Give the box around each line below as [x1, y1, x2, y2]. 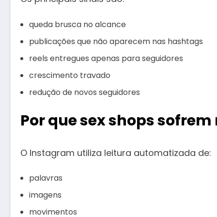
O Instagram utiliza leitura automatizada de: [20, 146, 211, 159]
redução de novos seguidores [29, 86, 140, 98]
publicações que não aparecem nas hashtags [29, 35, 203, 47]
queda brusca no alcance [29, 18, 126, 30]
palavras [29, 172, 62, 184]
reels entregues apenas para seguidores [29, 52, 183, 64]
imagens [29, 189, 62, 201]
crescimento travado [29, 69, 110, 81]
